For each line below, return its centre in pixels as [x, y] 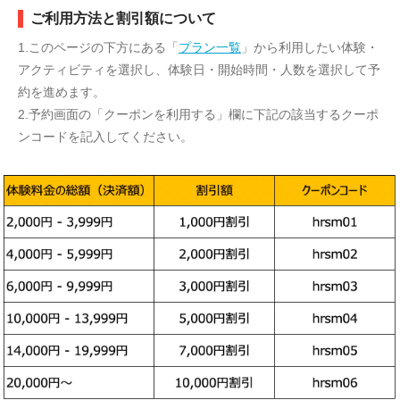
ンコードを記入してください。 [105, 137]
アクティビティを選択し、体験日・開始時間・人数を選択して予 [199, 70]
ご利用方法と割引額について [123, 18]
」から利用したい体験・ [310, 47]
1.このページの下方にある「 [98, 47]
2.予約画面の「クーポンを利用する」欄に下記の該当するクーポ [198, 114]
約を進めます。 [62, 92]
